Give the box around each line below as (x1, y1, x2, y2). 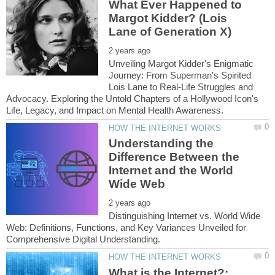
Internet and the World (109, 164, 234, 177)
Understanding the (109, 137, 214, 150)
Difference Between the (109, 150, 240, 164)
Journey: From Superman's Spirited (109, 69, 252, 80)
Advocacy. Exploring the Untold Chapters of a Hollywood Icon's (6, 93, 258, 104)
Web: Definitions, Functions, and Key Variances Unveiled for (6, 222, 246, 233)
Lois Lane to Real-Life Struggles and (109, 81, 254, 92)
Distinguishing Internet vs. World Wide (109, 211, 261, 222)
